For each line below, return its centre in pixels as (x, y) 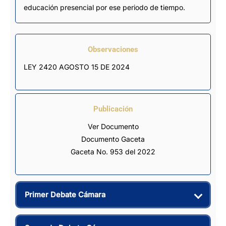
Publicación (113, 109)
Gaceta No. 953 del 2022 (113, 151)
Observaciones (113, 49)
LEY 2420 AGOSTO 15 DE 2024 (77, 67)
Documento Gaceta (113, 139)
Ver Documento (113, 126)
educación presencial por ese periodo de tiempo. (104, 7)
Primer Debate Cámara (65, 194)
